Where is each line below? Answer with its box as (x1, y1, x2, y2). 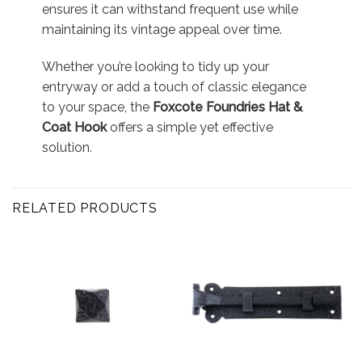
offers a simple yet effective (106, 119, 273, 135)
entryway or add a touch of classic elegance (41, 78, 306, 95)
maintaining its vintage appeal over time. (41, 22, 282, 38)
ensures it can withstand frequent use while (41, 2, 298, 18)
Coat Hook (41, 119, 107, 135)
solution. (41, 139, 92, 155)
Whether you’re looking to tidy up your (41, 58, 269, 74)
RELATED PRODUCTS (12, 200, 158, 216)
